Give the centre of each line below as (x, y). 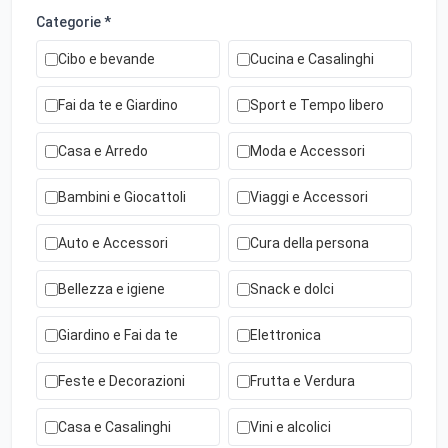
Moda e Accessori (307, 151)
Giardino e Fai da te (118, 335)
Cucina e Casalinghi (312, 59)
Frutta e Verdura (302, 381)
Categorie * (73, 22)
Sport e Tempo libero (317, 105)
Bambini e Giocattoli (122, 197)
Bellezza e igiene (111, 289)
